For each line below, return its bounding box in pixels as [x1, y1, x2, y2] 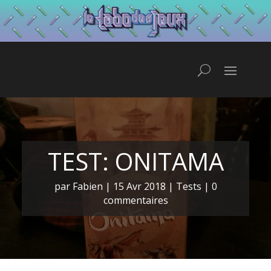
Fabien [72, 179, 103, 193]
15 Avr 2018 [113, 179, 166, 193]
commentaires [103, 193, 168, 207]
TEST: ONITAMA [47, 144, 224, 178]
